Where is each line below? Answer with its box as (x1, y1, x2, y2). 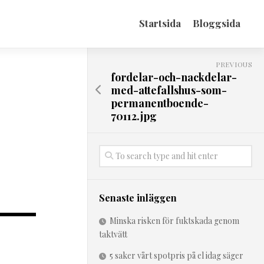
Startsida (139, 16, 181, 29)
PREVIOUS (216, 60, 252, 69)
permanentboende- (111, 96, 209, 110)
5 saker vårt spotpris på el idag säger (110, 250, 243, 261)
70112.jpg (111, 109, 157, 123)
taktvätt (99, 229, 127, 240)
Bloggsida (193, 16, 240, 29)
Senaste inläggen (99, 192, 177, 204)
